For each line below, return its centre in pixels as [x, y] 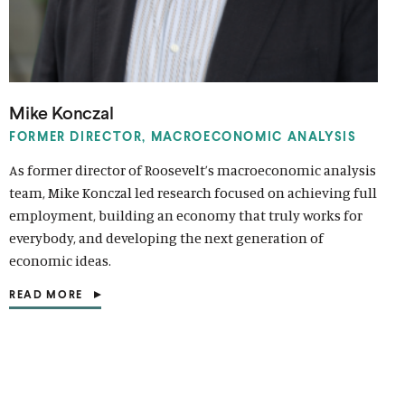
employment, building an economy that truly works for [186, 215]
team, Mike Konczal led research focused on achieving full [193, 192]
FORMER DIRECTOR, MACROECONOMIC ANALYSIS [183, 136]
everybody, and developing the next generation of [166, 237]
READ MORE [47, 294]
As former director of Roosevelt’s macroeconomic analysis [193, 170]
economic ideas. [60, 260]
